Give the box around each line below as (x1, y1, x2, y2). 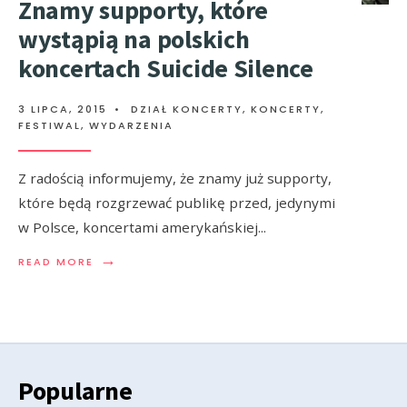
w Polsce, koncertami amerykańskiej (18, 218, 258, 237)
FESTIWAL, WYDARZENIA (18, 118, 174, 134)
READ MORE (18, 254, 94, 270)
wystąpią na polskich (18, 23, 250, 56)
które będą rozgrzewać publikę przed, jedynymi (18, 194, 335, 213)
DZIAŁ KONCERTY (131, 102, 243, 117)
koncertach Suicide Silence (18, 52, 313, 85)
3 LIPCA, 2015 (18, 102, 107, 117)
